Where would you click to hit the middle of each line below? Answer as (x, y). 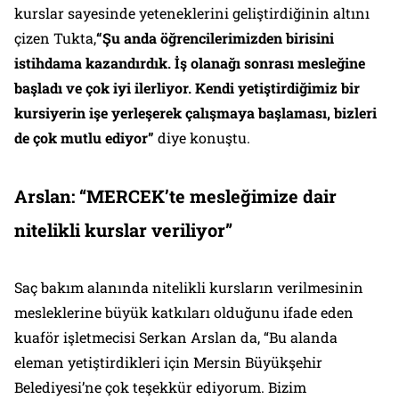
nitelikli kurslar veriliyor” (123, 229)
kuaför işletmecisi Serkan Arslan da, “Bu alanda (176, 337)
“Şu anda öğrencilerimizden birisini (215, 37)
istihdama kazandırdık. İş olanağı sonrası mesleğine (190, 62)
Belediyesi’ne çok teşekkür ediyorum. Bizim (160, 387)
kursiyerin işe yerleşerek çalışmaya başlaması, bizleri (195, 112)
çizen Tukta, (55, 37)
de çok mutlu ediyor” (84, 137)
